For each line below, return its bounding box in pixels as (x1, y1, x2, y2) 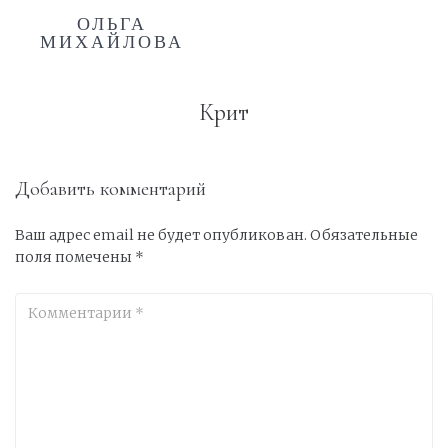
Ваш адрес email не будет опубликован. (15, 226, 307, 244)
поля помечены (15, 248, 135, 266)
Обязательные (310, 226, 418, 244)
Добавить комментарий (15, 177, 206, 201)
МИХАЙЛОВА (40, 32, 184, 52)
